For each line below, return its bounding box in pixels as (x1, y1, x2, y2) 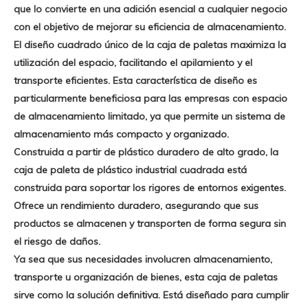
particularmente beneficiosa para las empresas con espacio (14, 92, 287, 104)
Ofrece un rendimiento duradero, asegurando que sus (14, 199, 258, 212)
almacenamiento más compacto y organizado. (14, 128, 229, 140)
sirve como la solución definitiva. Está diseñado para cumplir (14, 289, 289, 301)
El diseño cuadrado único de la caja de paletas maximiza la (14, 38, 286, 51)
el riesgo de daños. (14, 235, 100, 247)
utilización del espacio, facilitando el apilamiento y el (14, 56, 252, 69)
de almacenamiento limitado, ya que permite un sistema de (14, 110, 285, 122)
